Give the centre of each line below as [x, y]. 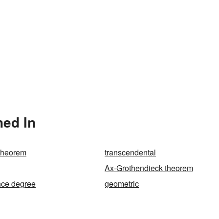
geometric [122, 184]
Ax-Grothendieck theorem [149, 168]
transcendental [130, 152]
